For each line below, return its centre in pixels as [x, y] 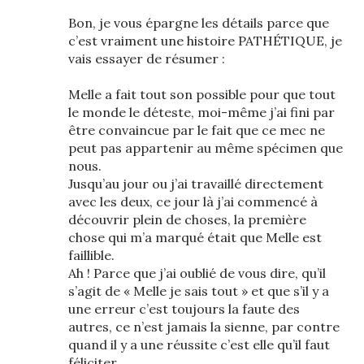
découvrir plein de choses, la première [187, 219]
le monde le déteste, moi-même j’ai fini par [201, 112]
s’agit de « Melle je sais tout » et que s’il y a [199, 291]
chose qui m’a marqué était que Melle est [195, 237]
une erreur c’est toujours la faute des [184, 309]
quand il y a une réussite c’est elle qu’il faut [199, 344]
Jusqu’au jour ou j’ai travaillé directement [196, 184]
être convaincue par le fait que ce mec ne [197, 130]
